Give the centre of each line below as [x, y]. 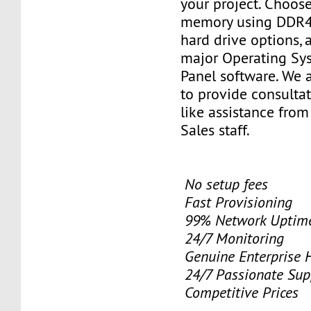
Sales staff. [216, 130]
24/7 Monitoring [233, 238]
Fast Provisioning [237, 202]
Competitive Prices [240, 292]
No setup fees [225, 184]
